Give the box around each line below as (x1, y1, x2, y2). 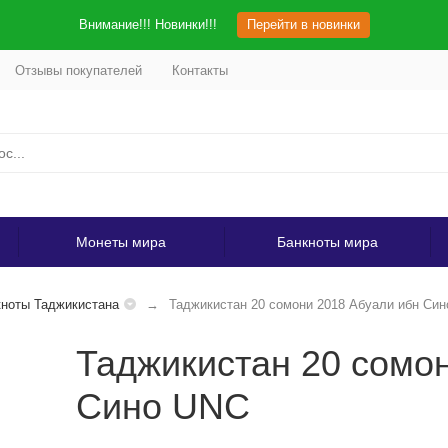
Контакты (171, 62, 228, 78)
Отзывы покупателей (14, 62, 142, 78)
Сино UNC (75, 386, 250, 427)
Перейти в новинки (246, 17, 360, 32)
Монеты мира (76, 234, 166, 250)
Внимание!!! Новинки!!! (78, 17, 217, 32)
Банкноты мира (276, 234, 378, 250)
